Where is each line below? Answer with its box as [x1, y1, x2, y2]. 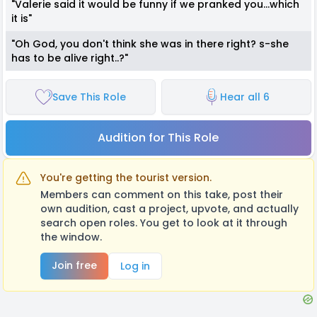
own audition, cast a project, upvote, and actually [40, 201, 299, 216]
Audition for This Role [98, 129, 219, 146]
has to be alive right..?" [11, 50, 128, 65]
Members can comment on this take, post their [40, 187, 283, 202]
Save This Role [52, 89, 126, 104]
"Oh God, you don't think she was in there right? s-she [11, 36, 289, 51]
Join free [52, 258, 97, 272]
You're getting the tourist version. [40, 170, 212, 185]
